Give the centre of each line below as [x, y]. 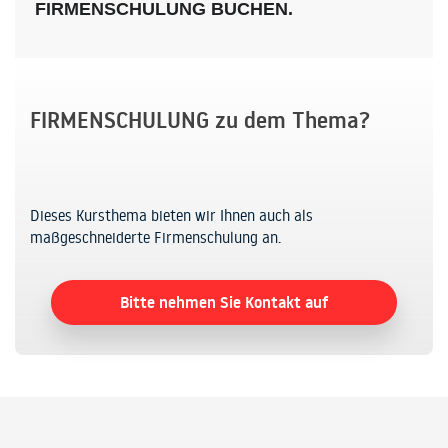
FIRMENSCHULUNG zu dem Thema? [200, 120]
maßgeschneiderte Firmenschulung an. [155, 238]
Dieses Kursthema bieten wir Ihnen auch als [171, 216]
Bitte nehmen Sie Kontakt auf [224, 301]
